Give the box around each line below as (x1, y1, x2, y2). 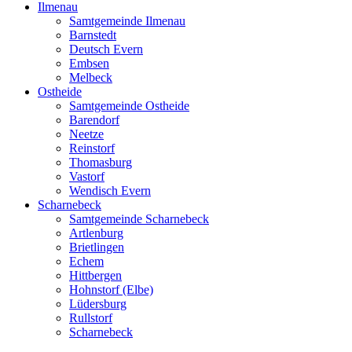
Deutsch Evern (69, 42, 143, 57)
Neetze (69, 127, 104, 141)
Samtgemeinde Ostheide (69, 99, 189, 113)
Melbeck (69, 71, 112, 85)
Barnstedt (69, 28, 116, 42)
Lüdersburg (69, 297, 126, 311)
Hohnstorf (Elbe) (69, 283, 153, 297)
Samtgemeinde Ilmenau (69, 14, 185, 28)
